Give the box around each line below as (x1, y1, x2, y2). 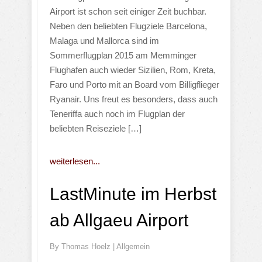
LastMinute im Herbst (50, 184, 216, 204)
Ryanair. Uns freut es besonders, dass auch (50, 94, 218, 104)
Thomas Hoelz (61, 242, 113, 251)
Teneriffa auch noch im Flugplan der (50, 108, 185, 119)
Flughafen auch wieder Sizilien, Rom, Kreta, (50, 64, 216, 75)
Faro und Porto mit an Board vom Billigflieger (50, 79, 219, 89)
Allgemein (116, 242, 150, 251)
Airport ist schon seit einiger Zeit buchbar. (50, 6, 206, 16)
